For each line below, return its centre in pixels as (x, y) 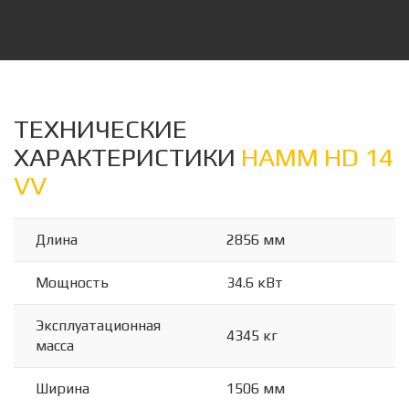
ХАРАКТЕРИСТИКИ (127, 157)
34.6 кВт (255, 283)
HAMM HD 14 (317, 157)
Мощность (72, 283)
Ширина (63, 388)
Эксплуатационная (98, 325)
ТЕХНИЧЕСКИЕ (100, 129)
